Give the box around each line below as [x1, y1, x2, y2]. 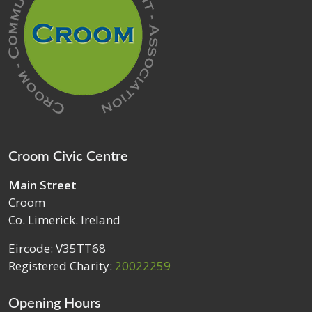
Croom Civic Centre [8, 149, 128, 164]
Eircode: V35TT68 [8, 240, 106, 256]
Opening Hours [8, 296, 101, 311]
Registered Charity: [8, 257, 115, 274]
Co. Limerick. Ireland [8, 211, 120, 228]
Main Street [8, 176, 77, 193]
